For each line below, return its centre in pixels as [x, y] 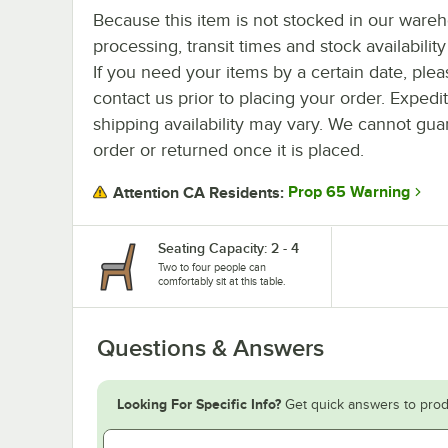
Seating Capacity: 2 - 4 [228, 247]
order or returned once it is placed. [228, 149]
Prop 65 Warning [349, 192]
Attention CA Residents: [198, 192]
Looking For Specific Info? [199, 403]
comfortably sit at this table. [222, 280]
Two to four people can [212, 266]
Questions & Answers [210, 347]
